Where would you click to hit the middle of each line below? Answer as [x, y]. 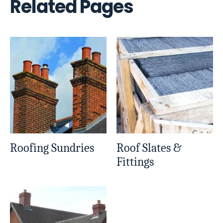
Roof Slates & [149, 148]
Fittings [135, 162]
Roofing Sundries [52, 148]
